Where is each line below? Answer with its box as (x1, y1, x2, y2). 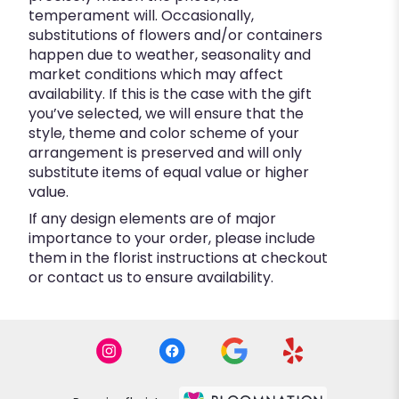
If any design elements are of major (28, 208, 276, 230)
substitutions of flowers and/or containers (28, 25, 322, 46)
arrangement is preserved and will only (28, 142, 302, 164)
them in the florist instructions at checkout (28, 248, 328, 269)
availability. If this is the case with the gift (28, 84, 312, 105)
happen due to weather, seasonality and (28, 45, 311, 66)
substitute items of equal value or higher (28, 162, 309, 183)
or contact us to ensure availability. (28, 267, 273, 289)
